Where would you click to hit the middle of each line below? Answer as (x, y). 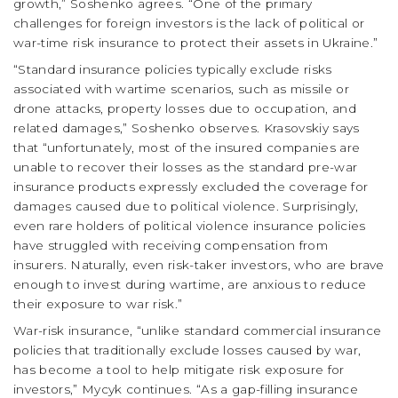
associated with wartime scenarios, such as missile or (182, 89)
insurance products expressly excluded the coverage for (191, 187)
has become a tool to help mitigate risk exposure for (179, 370)
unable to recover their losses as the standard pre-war (186, 167)
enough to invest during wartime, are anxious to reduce (190, 285)
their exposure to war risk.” (98, 304)
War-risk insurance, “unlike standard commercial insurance (198, 331)
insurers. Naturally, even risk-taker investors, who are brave (199, 265)
